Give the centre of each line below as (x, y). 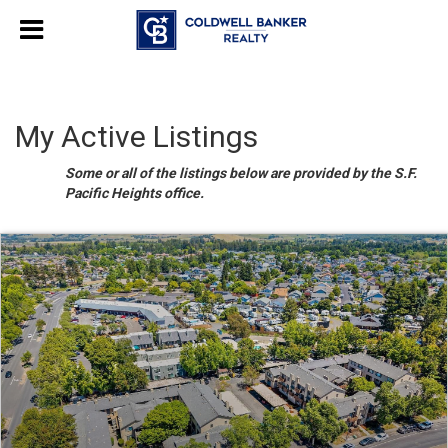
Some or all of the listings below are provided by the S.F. (241, 173)
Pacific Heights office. (134, 193)
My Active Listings (136, 136)
